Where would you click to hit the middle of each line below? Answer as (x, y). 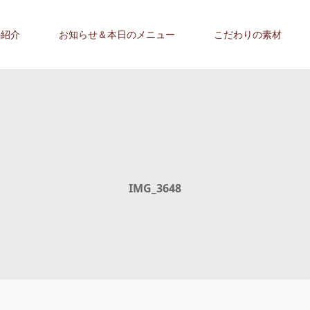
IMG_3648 (155, 188)
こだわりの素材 (248, 35)
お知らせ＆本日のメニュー (117, 35)
